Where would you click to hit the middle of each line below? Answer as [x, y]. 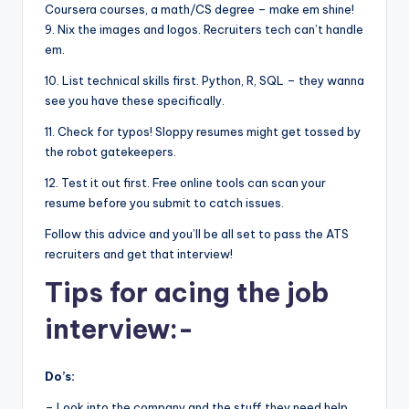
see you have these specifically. [135, 100]
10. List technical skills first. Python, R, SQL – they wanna [204, 80]
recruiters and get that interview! [139, 253]
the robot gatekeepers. [110, 151]
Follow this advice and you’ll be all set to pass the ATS [197, 233]
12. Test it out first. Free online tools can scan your [185, 182]
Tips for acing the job [187, 292]
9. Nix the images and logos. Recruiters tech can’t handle [204, 29]
